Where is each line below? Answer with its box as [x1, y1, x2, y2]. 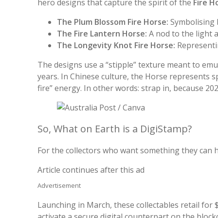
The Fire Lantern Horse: [57, 28, 147, 39]
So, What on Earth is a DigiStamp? [37, 122, 192, 135]
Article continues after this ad [37, 164, 145, 175]
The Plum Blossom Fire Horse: [57, 16, 168, 27]
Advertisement [37, 181, 81, 190]
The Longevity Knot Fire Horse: [57, 39, 175, 51]
